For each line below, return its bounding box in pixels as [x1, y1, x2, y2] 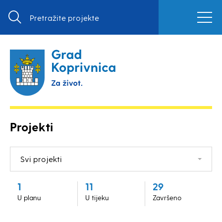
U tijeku [85, 193, 109, 202]
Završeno [153, 193, 181, 202]
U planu [17, 193, 41, 202]
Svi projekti [20, 154, 62, 164]
